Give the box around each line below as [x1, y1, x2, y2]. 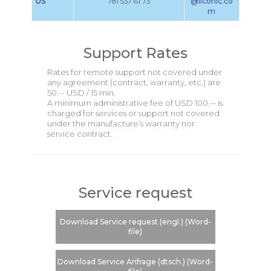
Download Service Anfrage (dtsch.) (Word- [57, 257, 214, 266]
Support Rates [83, 44, 188, 62]
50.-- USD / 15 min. [47, 88, 116, 97]
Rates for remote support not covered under [47, 67, 222, 77]
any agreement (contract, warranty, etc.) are [47, 77, 221, 87]
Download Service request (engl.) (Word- [59, 217, 211, 226]
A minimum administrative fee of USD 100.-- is [47, 98, 223, 108]
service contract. [47, 129, 113, 139]
